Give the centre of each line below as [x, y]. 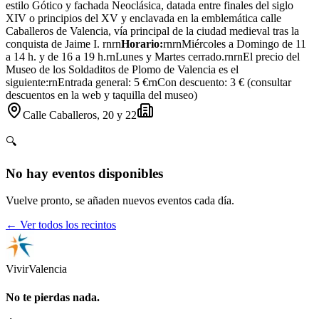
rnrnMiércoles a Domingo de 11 [235, 43]
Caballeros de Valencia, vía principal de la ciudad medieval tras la [152, 31]
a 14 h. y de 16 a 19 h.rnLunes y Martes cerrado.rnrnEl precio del [153, 56]
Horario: [142, 43]
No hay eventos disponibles [84, 173]
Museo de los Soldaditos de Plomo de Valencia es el [122, 69]
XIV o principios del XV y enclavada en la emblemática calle [143, 18]
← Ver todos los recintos [61, 225]
